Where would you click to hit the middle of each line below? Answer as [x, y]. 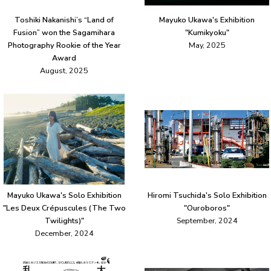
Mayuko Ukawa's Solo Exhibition [64, 195]
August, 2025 [64, 71]
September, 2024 [207, 221]
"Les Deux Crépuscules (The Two [64, 208]
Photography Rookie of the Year [64, 45]
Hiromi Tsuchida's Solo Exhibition [207, 195]
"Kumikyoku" [207, 33]
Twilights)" [64, 221]
